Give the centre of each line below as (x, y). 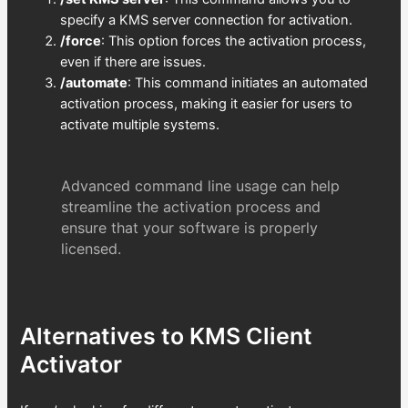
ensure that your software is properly (189, 227)
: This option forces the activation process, (234, 41)
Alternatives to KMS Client (167, 337)
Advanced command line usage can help (200, 185)
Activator (71, 365)
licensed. (91, 248)
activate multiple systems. (140, 124)
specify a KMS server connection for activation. (207, 20)
